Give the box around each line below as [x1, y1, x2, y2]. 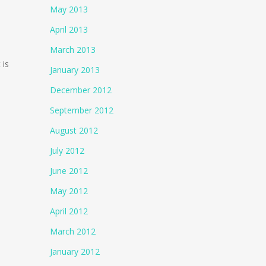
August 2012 [50, 125, 99, 136]
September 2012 [50, 104, 114, 116]
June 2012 [50, 165, 88, 176]
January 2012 [50, 246, 100, 257]
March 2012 [50, 226, 96, 237]
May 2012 [50, 185, 88, 197]
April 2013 [50, 24, 88, 35]
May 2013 [50, 4, 88, 15]
